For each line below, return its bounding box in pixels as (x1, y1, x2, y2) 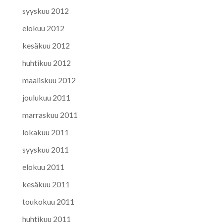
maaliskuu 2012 (22, 75, 76, 85)
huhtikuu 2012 (22, 57, 71, 67)
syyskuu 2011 (22, 144, 69, 154)
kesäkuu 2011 (22, 179, 70, 189)
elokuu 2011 (22, 162, 64, 171)
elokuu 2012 (22, 23, 64, 33)
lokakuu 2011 (22, 127, 69, 137)
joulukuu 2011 (22, 92, 70, 102)
